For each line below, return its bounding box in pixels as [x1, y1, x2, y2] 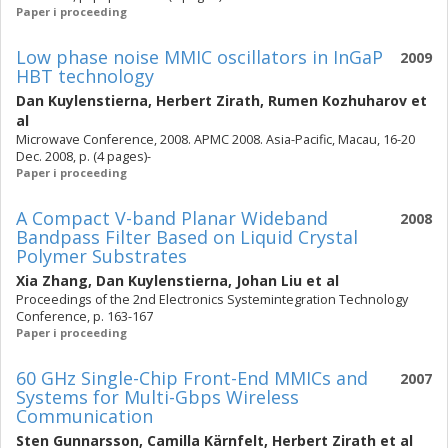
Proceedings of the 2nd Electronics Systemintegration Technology [16, 291, 408, 308]
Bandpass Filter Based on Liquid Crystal [16, 225, 358, 249]
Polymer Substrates [16, 244, 187, 268]
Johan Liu [236, 271, 302, 290]
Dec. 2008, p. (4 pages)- [16, 148, 151, 165]
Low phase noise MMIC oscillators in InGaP [16, 45, 383, 69]
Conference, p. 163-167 [16, 308, 153, 325]
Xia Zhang [16, 271, 88, 290]
